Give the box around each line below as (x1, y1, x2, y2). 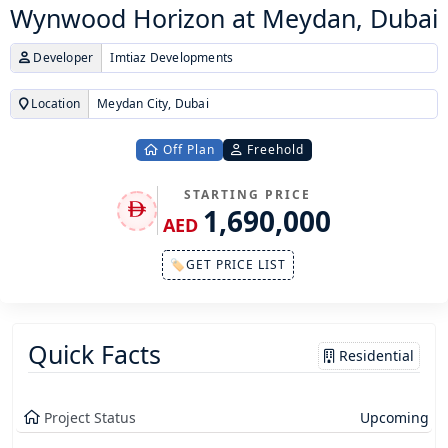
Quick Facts (28, 337, 161, 372)
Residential (335, 345, 414, 365)
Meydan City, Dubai (97, 95, 209, 113)
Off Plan (159, 141, 215, 159)
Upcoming (359, 408, 429, 428)
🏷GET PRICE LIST (170, 256, 286, 274)
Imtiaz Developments (110, 49, 234, 67)
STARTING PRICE (183, 186, 311, 204)
